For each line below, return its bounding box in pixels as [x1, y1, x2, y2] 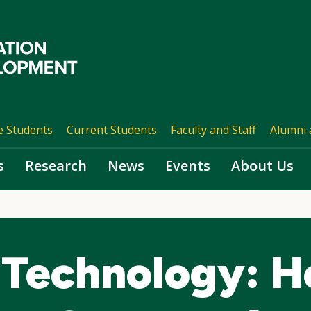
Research [25, 156, 87, 175]
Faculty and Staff [170, 122, 256, 137]
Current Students [66, 122, 157, 137]
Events [165, 156, 210, 175]
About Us [231, 156, 294, 175]
